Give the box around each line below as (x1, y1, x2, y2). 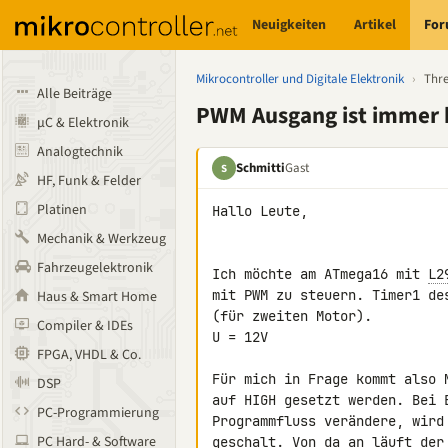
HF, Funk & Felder (37, 171, 141, 191)
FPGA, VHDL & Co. (37, 345, 141, 365)
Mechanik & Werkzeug (37, 229, 166, 249)
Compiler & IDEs (37, 316, 133, 336)
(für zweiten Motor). (212, 307, 372, 325)
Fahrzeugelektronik (37, 258, 153, 278)
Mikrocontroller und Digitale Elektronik (196, 70, 404, 88)
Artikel (354, 14, 397, 35)
